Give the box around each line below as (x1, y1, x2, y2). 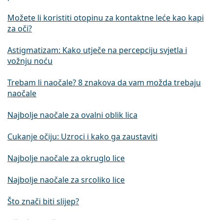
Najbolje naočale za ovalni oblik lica (7, 110, 137, 121)
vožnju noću (7, 55, 53, 67)
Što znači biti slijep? (7, 196, 79, 207)
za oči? (7, 23, 32, 34)
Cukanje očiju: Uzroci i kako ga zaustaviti (7, 131, 158, 142)
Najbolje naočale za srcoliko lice (7, 174, 125, 186)
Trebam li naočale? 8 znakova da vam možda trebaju (7, 77, 201, 88)
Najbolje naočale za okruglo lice (7, 153, 125, 164)
